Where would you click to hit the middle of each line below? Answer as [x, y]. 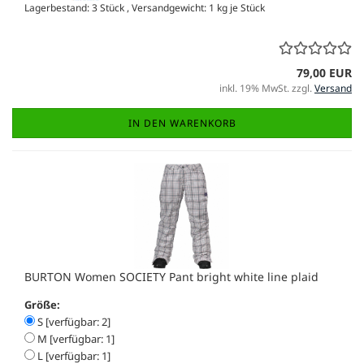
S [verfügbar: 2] [73, 321]
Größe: [42, 304]
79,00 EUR [324, 72]
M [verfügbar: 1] [75, 338]
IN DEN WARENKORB [182, 123]
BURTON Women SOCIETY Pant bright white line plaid [171, 276]
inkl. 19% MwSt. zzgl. [267, 88]
